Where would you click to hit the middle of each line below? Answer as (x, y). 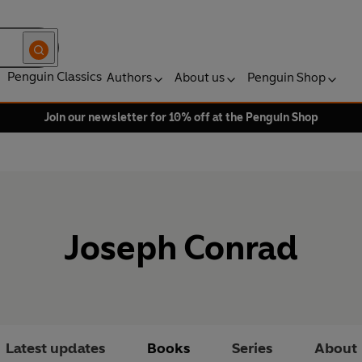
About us (200, 77)
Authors (129, 77)
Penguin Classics (55, 76)
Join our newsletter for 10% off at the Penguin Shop (181, 118)
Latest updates (55, 349)
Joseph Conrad (181, 248)
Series (252, 349)
